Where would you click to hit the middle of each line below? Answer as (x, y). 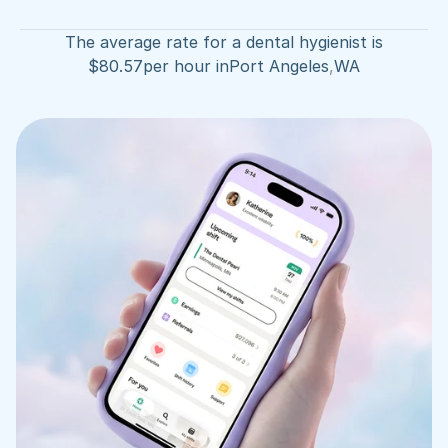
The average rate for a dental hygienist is (224, 42)
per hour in (186, 66)
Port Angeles (279, 66)
